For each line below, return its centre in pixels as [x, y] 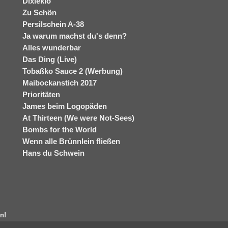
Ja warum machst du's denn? [75, 36]
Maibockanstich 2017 [60, 83]
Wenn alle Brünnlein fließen [71, 141]
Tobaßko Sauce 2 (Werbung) [73, 71]
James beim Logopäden [65, 106]
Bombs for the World [60, 130]
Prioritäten [41, 94]
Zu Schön [39, 12]
